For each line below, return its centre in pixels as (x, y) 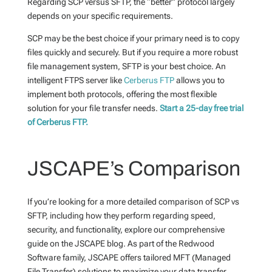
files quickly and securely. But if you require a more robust (132, 52)
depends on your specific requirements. (100, 16)
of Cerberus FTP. (57, 122)
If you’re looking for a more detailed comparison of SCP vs (133, 202)
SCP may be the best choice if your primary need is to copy (133, 38)
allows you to (199, 80)
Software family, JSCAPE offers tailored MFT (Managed (129, 257)
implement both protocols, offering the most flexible (122, 94)
